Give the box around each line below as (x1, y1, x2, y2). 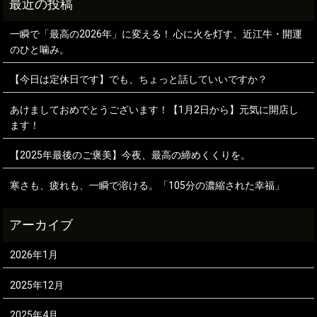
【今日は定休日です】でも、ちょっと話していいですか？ (10, 74, 268, 86)
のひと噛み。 (10, 43, 70, 55)
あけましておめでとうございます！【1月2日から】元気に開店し (10, 103, 299, 115)
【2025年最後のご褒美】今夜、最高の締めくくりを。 (10, 149, 251, 161)
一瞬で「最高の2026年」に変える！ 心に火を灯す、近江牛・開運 (10, 28, 303, 40)
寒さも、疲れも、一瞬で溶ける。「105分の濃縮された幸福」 (10, 180, 285, 192)
